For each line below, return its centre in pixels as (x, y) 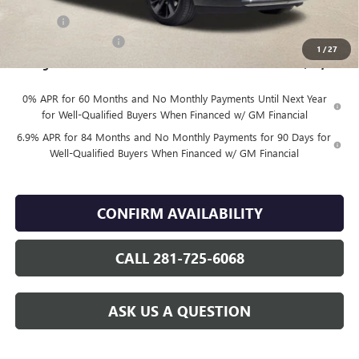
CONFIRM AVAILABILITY (179, 213)
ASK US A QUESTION (179, 311)
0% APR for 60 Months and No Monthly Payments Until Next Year (174, 98)
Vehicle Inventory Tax (63, 41)
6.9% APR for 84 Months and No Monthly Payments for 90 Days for (174, 136)
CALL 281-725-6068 (179, 258)
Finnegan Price (51, 63)
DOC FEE (35, 21)
